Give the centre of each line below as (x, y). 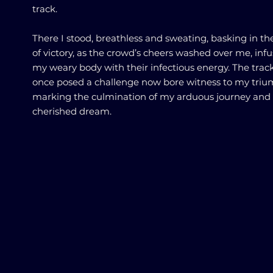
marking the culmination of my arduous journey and (151, 97)
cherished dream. (72, 111)
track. (45, 9)
